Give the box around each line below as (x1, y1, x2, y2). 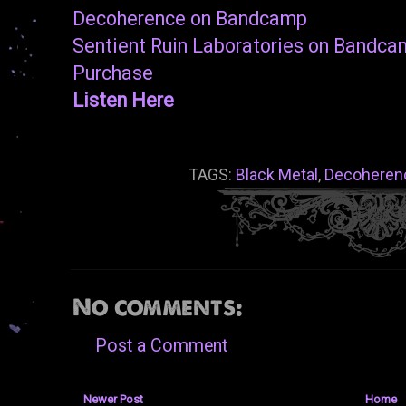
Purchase (72, 62, 153, 85)
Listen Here (72, 89, 174, 112)
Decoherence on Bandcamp (72, 7, 307, 31)
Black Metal (235, 166, 318, 185)
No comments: (72, 293, 242, 323)
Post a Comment (95, 335, 227, 357)
